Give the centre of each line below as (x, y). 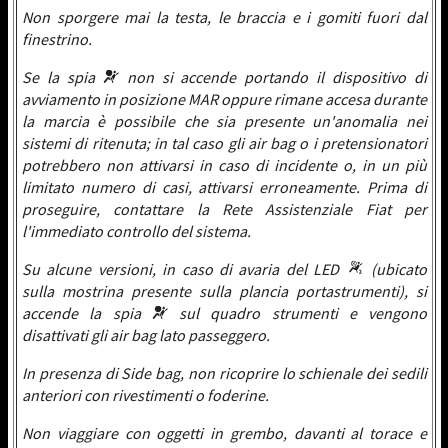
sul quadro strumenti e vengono (297, 313)
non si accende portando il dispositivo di (273, 77)
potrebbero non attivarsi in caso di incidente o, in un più (224, 165)
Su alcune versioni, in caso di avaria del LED (184, 269)
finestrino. (57, 39)
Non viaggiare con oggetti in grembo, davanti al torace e (224, 433)
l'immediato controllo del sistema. (136, 231)
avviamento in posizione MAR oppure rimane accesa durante (224, 99)
